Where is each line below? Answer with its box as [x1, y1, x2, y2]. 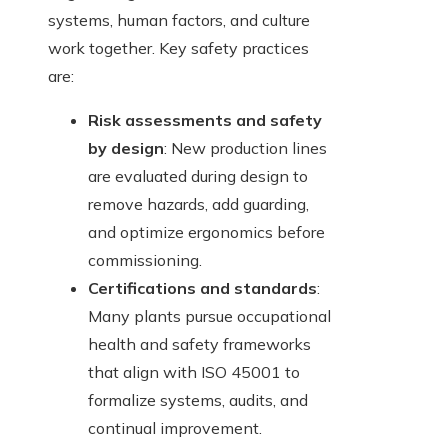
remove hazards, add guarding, [88, 194, 309, 215]
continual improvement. [88, 418, 262, 439]
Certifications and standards [88, 278, 317, 299]
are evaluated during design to [88, 166, 308, 187]
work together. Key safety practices [48, 38, 309, 59]
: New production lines [164, 138, 327, 159]
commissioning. [88, 250, 202, 271]
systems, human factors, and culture [48, 10, 310, 31]
